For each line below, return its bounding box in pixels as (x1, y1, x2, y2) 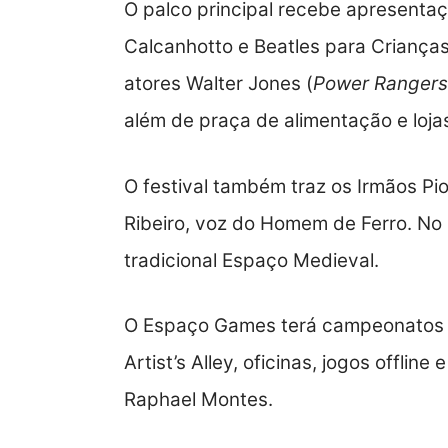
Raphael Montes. (124, 387, 273, 411)
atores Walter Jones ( (124, 72, 313, 96)
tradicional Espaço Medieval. (124, 248, 379, 272)
